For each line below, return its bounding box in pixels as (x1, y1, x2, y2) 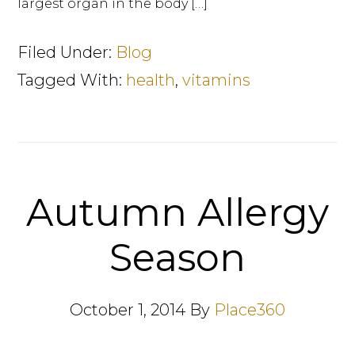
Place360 (214, 300, 285, 319)
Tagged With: (17, 71, 127, 90)
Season (109, 235, 246, 281)
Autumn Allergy (26, 189, 329, 235)
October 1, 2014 (70, 300, 185, 319)
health (126, 71, 176, 90)
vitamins (182, 71, 251, 90)
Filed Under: (17, 43, 116, 62)
